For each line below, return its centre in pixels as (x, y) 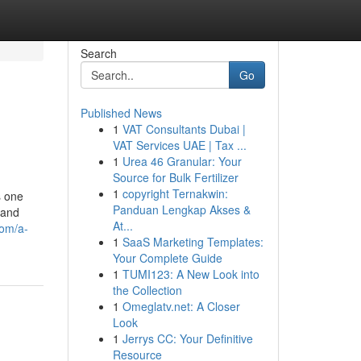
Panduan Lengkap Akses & (181, 210)
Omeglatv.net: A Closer (181, 306)
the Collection (147, 290)
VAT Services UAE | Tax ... (179, 145)
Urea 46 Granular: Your (182, 161)
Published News (121, 113)
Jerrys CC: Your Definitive (187, 338)
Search (98, 53)
